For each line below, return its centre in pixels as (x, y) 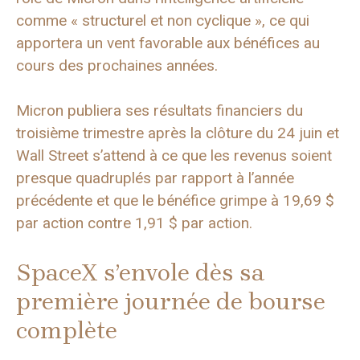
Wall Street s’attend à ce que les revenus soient (174, 156)
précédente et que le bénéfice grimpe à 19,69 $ (175, 201)
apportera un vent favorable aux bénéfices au (168, 43)
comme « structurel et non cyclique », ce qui (163, 20)
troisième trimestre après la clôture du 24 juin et (178, 133)
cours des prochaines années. (117, 65)
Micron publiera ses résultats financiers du (160, 111)
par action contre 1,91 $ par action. (134, 223)
